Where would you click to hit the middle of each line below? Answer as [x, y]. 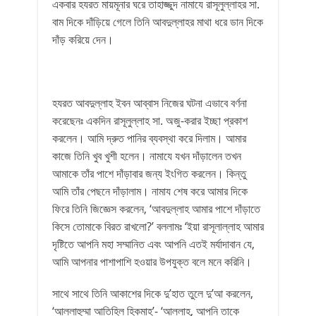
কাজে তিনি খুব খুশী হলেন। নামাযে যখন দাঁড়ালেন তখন [147, 156]
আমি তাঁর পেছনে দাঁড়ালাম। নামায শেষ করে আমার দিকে [150, 191]
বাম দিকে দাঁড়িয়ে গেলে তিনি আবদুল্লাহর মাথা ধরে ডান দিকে [158, 22]
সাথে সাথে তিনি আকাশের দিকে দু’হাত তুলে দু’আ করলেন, [153, 293]
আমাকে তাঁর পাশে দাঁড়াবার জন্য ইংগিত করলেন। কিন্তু [149, 174]
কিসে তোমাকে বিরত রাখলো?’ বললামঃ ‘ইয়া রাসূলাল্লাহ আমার [158, 226]
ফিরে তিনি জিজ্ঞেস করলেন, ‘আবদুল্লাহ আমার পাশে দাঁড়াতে [156, 209]
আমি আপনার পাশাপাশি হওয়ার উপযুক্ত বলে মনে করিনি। [152, 262]
